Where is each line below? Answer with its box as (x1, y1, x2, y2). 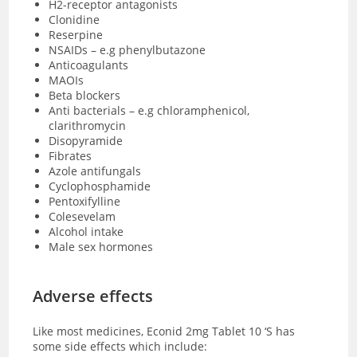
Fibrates (49, 147, 92, 163)
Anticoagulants (49, 57, 132, 73)
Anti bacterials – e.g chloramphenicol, (49, 102, 250, 118)
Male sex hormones (49, 238, 154, 254)
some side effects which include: (33, 338, 208, 354)
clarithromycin (49, 117, 127, 133)
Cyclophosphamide (49, 178, 151, 194)
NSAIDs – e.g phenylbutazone (49, 41, 206, 57)
